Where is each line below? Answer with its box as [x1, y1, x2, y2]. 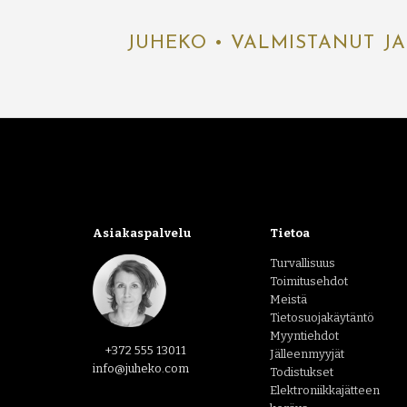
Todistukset [270, 365, 333, 380]
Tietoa [270, 226, 310, 241]
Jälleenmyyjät [270, 347, 344, 362]
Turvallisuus [270, 256, 335, 271]
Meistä [270, 293, 307, 307]
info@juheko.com [93, 362, 189, 376]
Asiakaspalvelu [93, 226, 192, 241]
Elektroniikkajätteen [270, 383, 380, 398]
